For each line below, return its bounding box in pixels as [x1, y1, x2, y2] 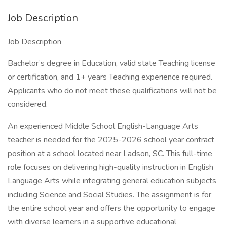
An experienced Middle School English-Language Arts [8, 121, 198, 132]
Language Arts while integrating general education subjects [8, 175, 216, 186]
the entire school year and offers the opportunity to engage [8, 203, 215, 214]
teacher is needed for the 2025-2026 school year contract [8, 134, 214, 145]
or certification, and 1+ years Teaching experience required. [8, 71, 212, 83]
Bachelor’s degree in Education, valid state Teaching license [8, 58, 215, 69]
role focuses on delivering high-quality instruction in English [8, 162, 213, 173]
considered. [8, 99, 48, 110]
